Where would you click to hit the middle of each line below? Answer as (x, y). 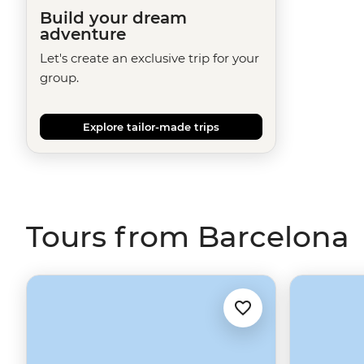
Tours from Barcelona (188, 237)
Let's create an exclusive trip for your (149, 58)
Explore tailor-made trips (151, 127)
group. (59, 78)
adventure (83, 35)
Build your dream (113, 18)
